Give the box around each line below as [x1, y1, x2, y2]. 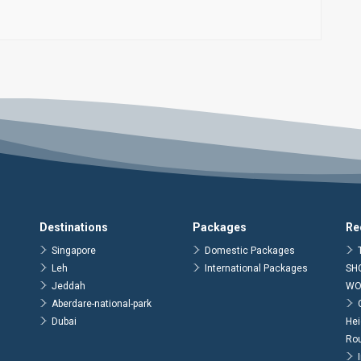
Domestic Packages [205, 245, 295, 256]
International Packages [205, 263, 308, 274]
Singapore [52, 245, 96, 256]
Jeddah [52, 280, 85, 292]
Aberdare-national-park [52, 298, 151, 309]
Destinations [39, 221, 108, 234]
